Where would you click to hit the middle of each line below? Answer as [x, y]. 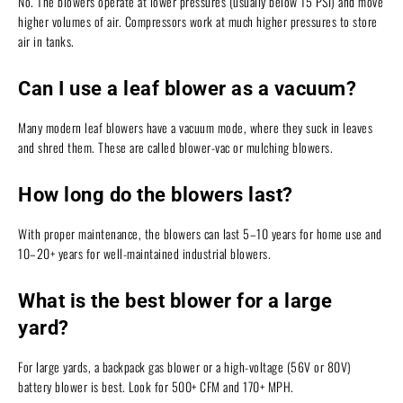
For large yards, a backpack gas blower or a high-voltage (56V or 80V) [185, 366]
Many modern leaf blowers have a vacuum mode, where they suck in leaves [195, 127]
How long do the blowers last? [156, 194]
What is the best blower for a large [175, 300]
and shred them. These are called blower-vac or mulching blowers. [175, 147]
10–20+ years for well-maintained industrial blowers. [144, 253]
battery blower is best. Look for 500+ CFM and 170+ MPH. [156, 386]
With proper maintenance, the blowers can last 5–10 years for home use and [200, 233]
